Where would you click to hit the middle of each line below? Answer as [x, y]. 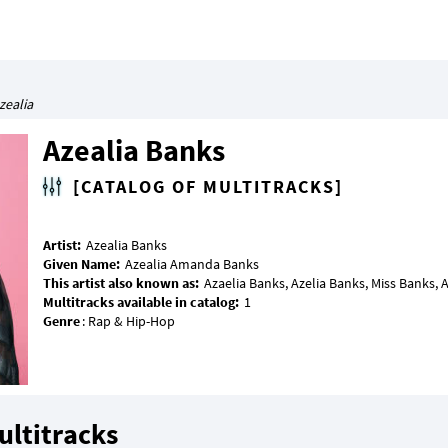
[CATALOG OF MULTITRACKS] [208, 186]
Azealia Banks [134, 150]
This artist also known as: [122, 283]
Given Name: [83, 264]
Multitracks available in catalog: [141, 302]
